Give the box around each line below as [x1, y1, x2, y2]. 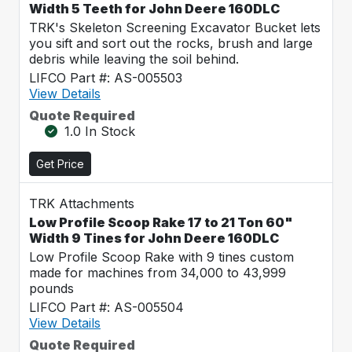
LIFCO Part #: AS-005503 [29, 70, 182, 86]
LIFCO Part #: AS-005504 [29, 299, 184, 315]
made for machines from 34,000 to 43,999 [29, 265, 286, 280]
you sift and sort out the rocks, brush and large [29, 35, 313, 51]
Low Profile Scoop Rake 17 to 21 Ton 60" [29, 214, 293, 230]
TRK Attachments [29, 196, 134, 211]
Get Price [36, 157, 84, 170]
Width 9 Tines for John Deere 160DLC [29, 230, 279, 246]
